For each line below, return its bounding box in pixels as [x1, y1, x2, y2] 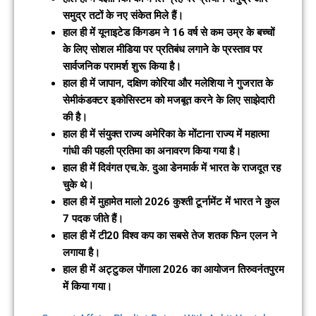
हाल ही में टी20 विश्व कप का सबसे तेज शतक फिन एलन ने [62, 229, 277, 243]
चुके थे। [62, 178, 94, 192]
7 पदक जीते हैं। [62, 212, 123, 226]
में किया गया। [62, 280, 112, 293]
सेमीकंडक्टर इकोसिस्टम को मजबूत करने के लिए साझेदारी [62, 94, 274, 107]
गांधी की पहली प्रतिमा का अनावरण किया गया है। [62, 145, 241, 158]
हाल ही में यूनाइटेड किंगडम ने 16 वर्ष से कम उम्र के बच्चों [62, 26, 274, 39]
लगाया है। [62, 246, 100, 260]
